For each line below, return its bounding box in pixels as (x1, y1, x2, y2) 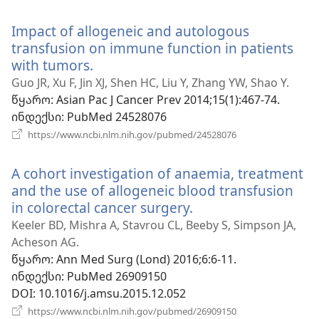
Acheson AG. (11, 234, 79, 250)
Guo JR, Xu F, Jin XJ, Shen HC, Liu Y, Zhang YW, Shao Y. (11, 74, 289, 90)
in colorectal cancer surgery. (11, 197, 193, 217)
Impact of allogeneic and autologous (11, 21, 249, 41)
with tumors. (11, 55, 93, 75)
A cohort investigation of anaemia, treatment (11, 163, 303, 183)
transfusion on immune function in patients (11, 38, 293, 58)
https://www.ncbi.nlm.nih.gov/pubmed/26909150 (26, 304, 236, 318)
